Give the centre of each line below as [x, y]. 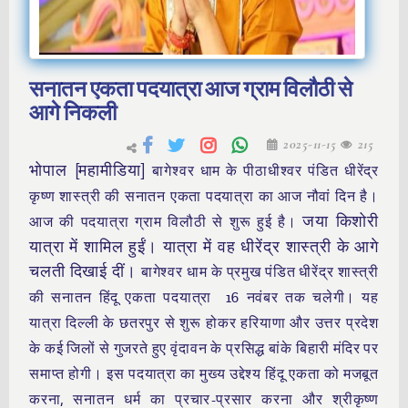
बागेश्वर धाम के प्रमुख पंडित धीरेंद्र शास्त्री [260, 272]
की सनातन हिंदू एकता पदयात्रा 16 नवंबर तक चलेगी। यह [204, 298]
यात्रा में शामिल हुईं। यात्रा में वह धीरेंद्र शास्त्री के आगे [204, 247]
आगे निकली [73, 113]
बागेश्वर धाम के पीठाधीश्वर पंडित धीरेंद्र [265, 171]
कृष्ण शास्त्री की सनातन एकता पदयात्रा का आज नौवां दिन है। [204, 197]
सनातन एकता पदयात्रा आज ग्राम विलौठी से [191, 89]
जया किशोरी [341, 221]
